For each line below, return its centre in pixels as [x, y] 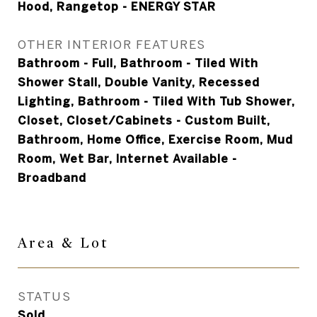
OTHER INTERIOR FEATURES [112, 44]
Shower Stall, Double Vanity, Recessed [139, 82]
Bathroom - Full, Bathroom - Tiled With [138, 63]
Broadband [52, 178]
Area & [49, 243]
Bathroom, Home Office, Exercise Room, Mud [155, 139]
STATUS [44, 296]
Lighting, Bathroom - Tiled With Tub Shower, [156, 101]
